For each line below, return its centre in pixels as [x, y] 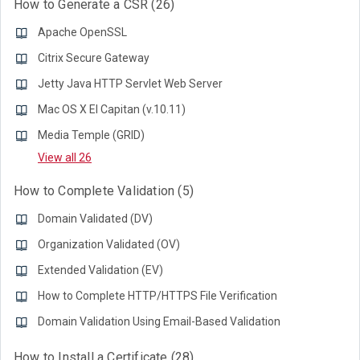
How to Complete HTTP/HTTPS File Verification [157, 296]
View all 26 [65, 157]
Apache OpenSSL [82, 32]
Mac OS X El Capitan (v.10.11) [112, 109]
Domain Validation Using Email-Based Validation [159, 321]
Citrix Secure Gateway [94, 58]
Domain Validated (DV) [95, 219]
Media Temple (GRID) [91, 135]
